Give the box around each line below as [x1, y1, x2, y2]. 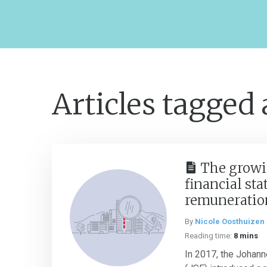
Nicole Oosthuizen [195, 217, 265, 226]
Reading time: [185, 231, 232, 240]
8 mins [234, 231, 258, 240]
